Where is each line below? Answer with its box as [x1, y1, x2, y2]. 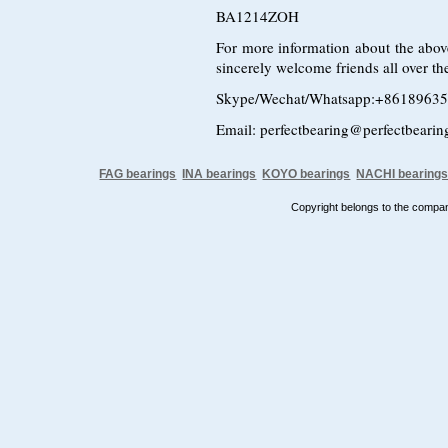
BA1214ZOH [216, 6, 299, 26]
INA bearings [182, 167, 257, 181]
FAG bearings [99, 167, 177, 181]
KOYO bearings [262, 167, 351, 181]
